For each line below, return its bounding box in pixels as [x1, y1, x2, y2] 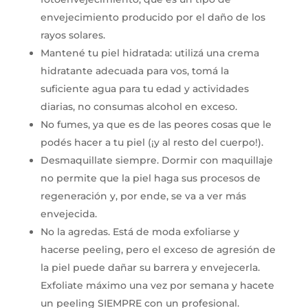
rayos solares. [40, 28, 105, 41]
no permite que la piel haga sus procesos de [40, 171, 261, 184]
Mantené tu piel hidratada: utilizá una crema [40, 46, 259, 59]
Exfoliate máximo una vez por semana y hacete [40, 278, 274, 291]
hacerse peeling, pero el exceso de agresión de [40, 243, 276, 256]
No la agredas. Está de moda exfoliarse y [40, 225, 239, 238]
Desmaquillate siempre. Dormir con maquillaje [40, 153, 273, 166]
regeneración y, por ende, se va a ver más [40, 189, 246, 202]
